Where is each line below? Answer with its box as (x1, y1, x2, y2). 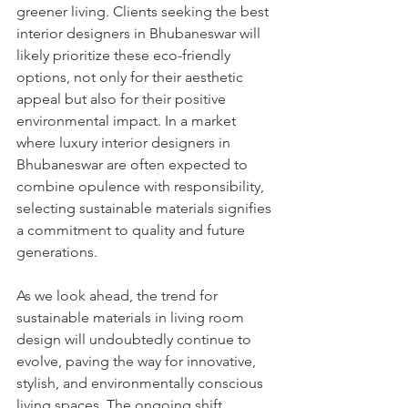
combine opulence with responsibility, (16, 178, 268, 196)
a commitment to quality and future (16, 221, 249, 240)
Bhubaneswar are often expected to (16, 156, 251, 174)
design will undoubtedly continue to (16, 331, 255, 349)
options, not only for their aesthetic (16, 68, 247, 87)
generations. (16, 243, 97, 261)
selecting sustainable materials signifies (16, 199, 275, 218)
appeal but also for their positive (16, 90, 229, 108)
